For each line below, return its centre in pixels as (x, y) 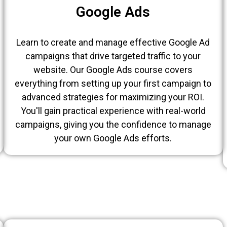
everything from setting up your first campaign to (113, 83)
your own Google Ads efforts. (113, 138)
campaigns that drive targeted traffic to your (113, 56)
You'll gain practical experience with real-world (113, 110)
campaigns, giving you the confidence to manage (113, 124)
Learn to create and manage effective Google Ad (113, 42)
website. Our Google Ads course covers (113, 69)
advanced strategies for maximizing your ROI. (113, 97)
